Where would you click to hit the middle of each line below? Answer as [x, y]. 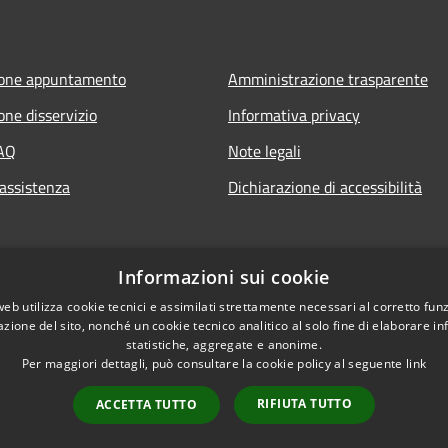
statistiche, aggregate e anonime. [224, 344]
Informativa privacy [294, 114]
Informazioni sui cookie [224, 277]
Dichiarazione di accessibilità [325, 186]
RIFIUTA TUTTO [305, 403]
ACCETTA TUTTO [146, 404]
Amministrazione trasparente [328, 78]
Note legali [264, 150]
